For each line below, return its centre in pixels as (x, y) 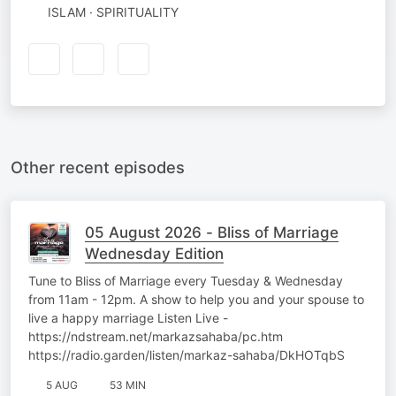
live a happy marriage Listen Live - (128, 317)
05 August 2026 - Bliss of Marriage (212, 232)
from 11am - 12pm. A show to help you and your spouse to (196, 299)
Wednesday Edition (154, 253)
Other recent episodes (98, 167)
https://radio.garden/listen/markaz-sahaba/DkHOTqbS (187, 354)
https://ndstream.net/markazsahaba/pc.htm (156, 336)
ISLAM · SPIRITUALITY (113, 12)
